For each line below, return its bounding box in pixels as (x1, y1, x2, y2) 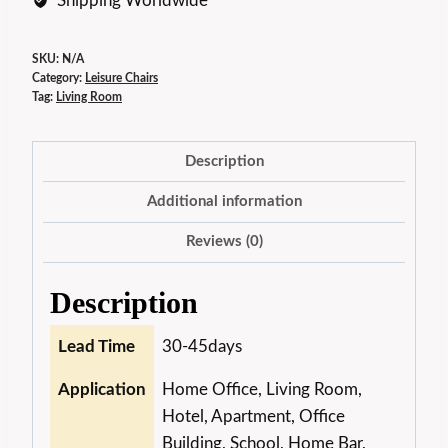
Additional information (146, 194, 302, 210)
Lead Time (58, 338, 135, 356)
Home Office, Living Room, (162, 381, 362, 399)
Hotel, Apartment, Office (162, 408, 345, 426)
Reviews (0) (185, 234, 263, 250)
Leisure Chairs (85, 72, 158, 85)
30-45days (162, 338, 242, 356)
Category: (32, 72, 85, 85)
